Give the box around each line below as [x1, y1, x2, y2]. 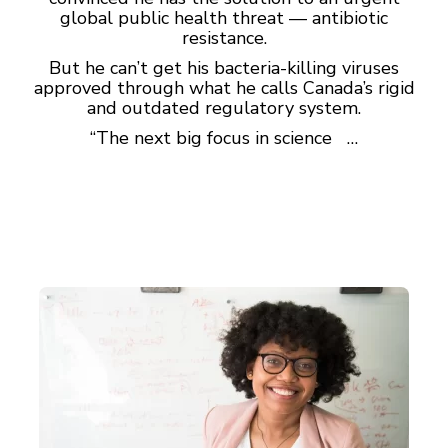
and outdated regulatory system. [87, 96, 361, 120]
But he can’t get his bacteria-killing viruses [49, 56, 399, 80]
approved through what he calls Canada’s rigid [33, 76, 415, 100]
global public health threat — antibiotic [60, 6, 388, 30]
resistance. [181, 26, 267, 50]
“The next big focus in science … [90, 126, 358, 150]
